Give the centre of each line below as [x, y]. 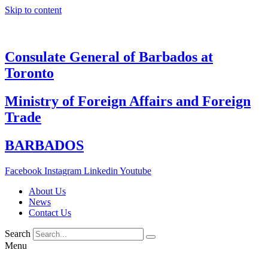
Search [18, 233]
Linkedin [101, 170]
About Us [47, 191]
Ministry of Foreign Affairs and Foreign [128, 101]
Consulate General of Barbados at [109, 57]
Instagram [63, 170]
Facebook [23, 170]
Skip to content [33, 10]
